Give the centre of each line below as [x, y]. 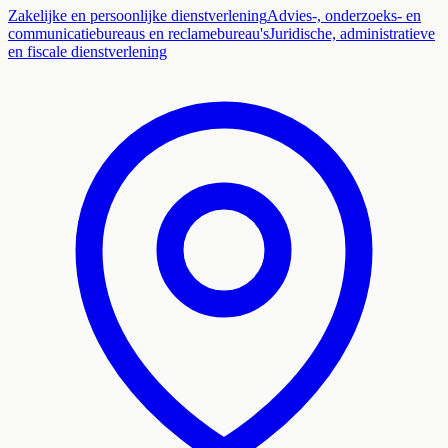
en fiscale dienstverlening [87, 51]
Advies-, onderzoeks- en [344, 15]
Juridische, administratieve [352, 33]
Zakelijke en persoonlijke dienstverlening [137, 15]
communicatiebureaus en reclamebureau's [138, 33]
